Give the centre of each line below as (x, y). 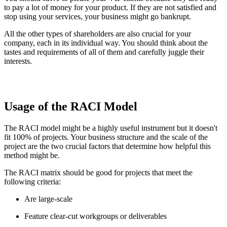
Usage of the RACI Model (71, 106)
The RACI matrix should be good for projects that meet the (98, 172)
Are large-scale (48, 199)
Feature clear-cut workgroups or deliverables (96, 216)
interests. (18, 61)
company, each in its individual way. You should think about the (106, 43)
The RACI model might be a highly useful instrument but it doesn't (111, 128)
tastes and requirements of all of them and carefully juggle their (104, 52)
